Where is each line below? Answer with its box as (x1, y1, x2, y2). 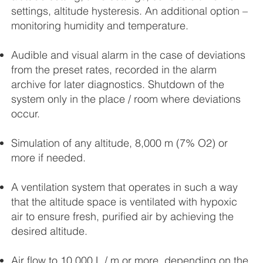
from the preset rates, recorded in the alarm (11, 63, 217, 77)
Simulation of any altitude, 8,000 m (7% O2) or (11, 136, 228, 150)
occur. (11, 107, 41, 121)
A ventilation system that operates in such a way (11, 180, 238, 194)
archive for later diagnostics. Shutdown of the (11, 77, 225, 92)
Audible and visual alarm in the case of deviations (11, 48, 246, 62)
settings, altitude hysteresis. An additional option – (11, 4, 248, 18)
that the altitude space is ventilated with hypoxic (11, 195, 238, 209)
